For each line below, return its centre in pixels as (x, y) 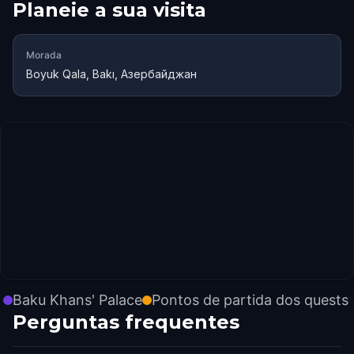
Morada (44, 55)
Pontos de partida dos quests (250, 300)
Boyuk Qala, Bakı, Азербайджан (111, 74)
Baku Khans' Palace (77, 300)
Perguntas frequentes (126, 322)
